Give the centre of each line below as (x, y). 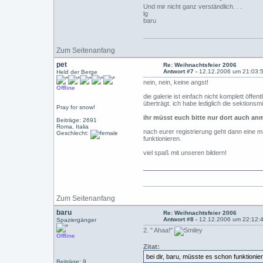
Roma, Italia (73, 127)
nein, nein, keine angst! (176, 82)
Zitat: (152, 247)
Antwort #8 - (181, 219)
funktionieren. (163, 139)
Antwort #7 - (181, 71)
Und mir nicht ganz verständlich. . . (193, 6)
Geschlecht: (74, 133)
